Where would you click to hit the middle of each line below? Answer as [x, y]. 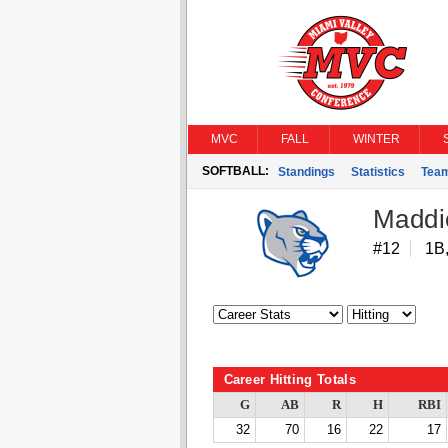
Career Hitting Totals [289, 379]
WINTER [376, 139]
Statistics [377, 172]
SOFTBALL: [235, 171]
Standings [306, 172]
